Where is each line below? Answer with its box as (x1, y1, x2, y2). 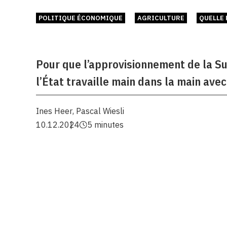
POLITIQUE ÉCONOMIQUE (39, 14, 123, 22)
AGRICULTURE (137, 14, 184, 22)
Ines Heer (36, 106, 73, 116)
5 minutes (87, 120, 124, 130)
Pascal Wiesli (76, 106, 125, 116)
